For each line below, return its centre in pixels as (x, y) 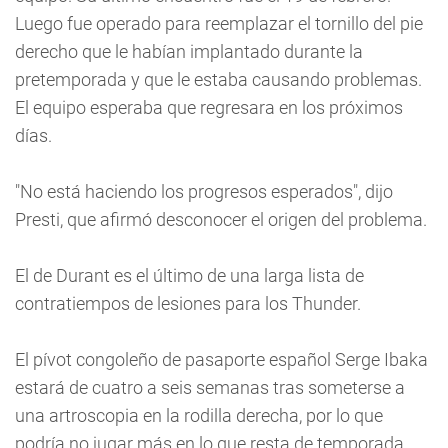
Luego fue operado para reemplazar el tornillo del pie (219, 23)
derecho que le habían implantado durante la (189, 51)
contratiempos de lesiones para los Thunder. (188, 303)
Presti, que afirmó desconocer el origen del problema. (221, 219)
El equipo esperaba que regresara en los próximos (209, 107)
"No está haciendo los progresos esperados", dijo (204, 191)
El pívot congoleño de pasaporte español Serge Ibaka (221, 359)
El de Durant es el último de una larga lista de (189, 275)
